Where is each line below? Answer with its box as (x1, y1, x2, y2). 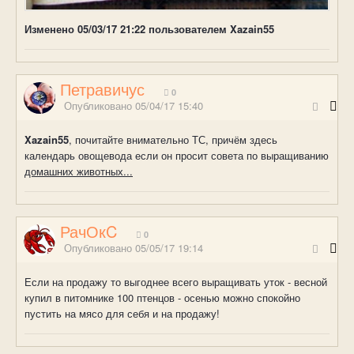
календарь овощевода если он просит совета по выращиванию (24, 147, 329, 163)
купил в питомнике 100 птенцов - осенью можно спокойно (24, 289, 300, 305)
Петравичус (60, 77, 145, 100)
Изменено (24, 21, 77, 37)
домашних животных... (24, 163, 133, 179)
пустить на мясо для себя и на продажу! (24, 305, 220, 321)
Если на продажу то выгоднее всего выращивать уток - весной (24, 273, 327, 289)
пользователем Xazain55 (149, 21, 274, 37)
